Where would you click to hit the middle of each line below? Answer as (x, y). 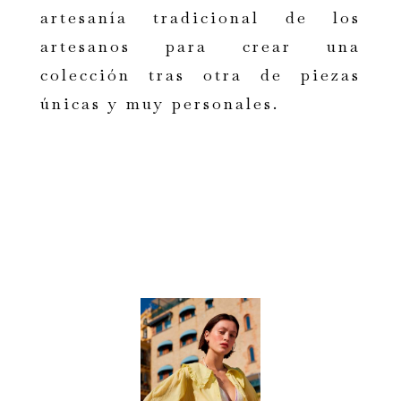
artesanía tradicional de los (200, 18)
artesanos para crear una (200, 47)
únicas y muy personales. (159, 104)
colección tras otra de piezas (200, 75)
